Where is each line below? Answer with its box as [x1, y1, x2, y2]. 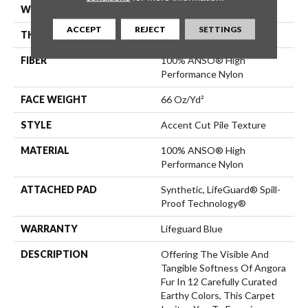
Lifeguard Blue [161, 222, 223, 234]
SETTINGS [198, 23, 241, 34]
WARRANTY [21, 222, 78, 234]
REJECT [134, 23, 166, 34]
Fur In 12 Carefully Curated [161, 275, 277, 287]
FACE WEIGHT [21, 93, 87, 105]
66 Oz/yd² [161, 93, 204, 105]
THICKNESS [21, 28, 77, 41]
